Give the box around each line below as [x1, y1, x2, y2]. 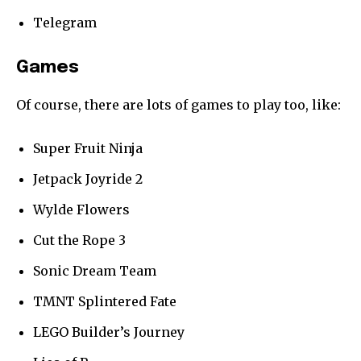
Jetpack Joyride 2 [33, 170, 143, 187]
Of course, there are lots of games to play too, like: [16, 96, 341, 113]
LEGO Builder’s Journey [33, 323, 185, 340]
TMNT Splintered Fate [33, 293, 176, 309]
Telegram [33, 14, 97, 31]
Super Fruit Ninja [33, 139, 143, 156]
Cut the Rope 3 [33, 231, 126, 248]
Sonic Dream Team [33, 262, 156, 279]
